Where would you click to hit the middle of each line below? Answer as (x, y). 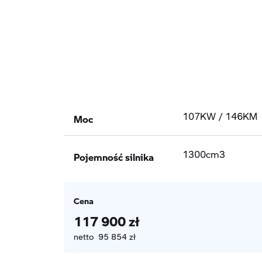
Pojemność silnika (114, 154)
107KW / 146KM (220, 116)
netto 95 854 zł (105, 236)
